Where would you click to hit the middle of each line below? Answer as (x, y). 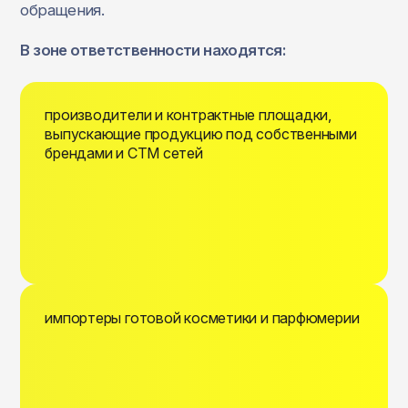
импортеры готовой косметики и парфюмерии (202, 318)
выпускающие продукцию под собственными (201, 134)
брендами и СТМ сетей (124, 153)
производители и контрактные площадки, (188, 115)
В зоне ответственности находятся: (153, 51)
